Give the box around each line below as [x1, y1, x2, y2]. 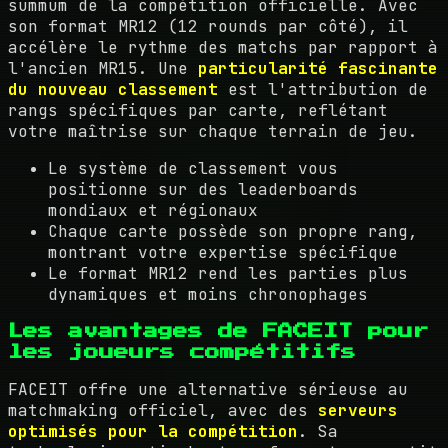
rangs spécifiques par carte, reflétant [8, 100, 388, 122]
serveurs [318, 400, 398, 422]
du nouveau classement [8, 79, 218, 101]
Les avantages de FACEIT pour [8, 324, 429, 340]
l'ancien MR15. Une [8, 58, 198, 80]
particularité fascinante [198, 58, 438, 80]
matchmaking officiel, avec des [8, 400, 318, 422]
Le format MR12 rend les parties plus [48, 263, 408, 285]
